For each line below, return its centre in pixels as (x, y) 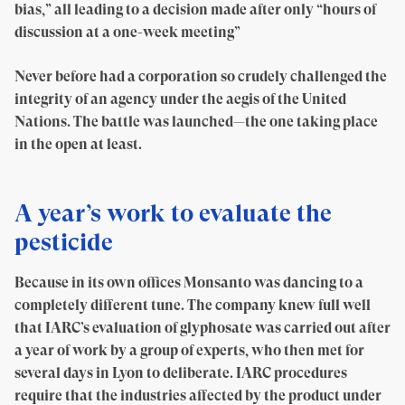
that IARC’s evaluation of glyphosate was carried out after (202, 328)
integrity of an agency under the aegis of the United (180, 99)
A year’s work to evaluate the (173, 213)
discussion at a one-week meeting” (127, 32)
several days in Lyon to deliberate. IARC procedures (181, 373)
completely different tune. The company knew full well (193, 305)
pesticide (64, 242)
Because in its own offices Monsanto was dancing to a (189, 283)
